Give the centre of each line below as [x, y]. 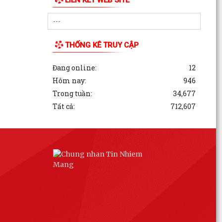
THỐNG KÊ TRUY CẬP [102, 45]
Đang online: [74, 67]
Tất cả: [63, 106]
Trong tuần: [72, 93]
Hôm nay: [69, 80]
